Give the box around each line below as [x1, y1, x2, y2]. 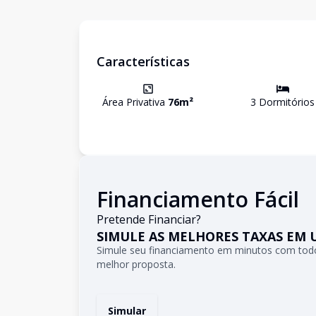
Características [97, 53, 190, 70]
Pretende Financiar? [97, 212, 201, 227]
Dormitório [256, 95, 310, 109]
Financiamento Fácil [97, 185, 299, 214]
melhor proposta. [97, 257, 176, 271]
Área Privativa [102, 95, 168, 109]
